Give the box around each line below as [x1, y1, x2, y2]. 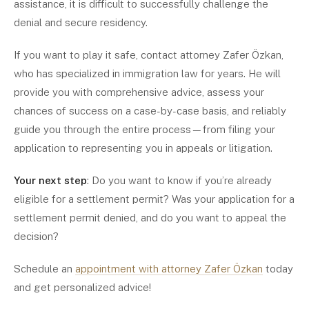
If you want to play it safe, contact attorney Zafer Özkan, [14, 49, 283, 61]
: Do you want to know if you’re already [87, 175, 272, 186]
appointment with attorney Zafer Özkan [75, 263, 263, 275]
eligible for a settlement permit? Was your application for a [14, 193, 295, 205]
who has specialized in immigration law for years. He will [14, 68, 281, 79]
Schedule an [14, 263, 75, 275]
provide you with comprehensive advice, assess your [14, 86, 264, 98]
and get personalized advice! [14, 281, 151, 293]
